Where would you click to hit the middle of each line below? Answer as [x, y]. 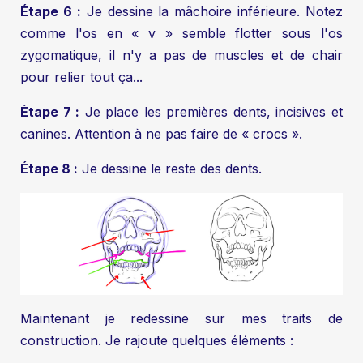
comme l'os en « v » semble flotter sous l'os [181, 33]
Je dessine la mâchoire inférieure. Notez [211, 11]
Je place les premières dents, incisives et [211, 111]
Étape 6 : [51, 11]
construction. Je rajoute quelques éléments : [157, 340]
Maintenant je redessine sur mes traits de [181, 318]
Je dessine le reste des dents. [170, 168]
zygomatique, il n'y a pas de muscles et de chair [181, 55]
